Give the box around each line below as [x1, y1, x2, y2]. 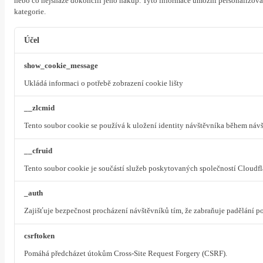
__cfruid [24, 146, 52, 155]
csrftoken [24, 231, 55, 240]
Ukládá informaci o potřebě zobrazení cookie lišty [24, 79, 183, 87]
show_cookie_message [24, 61, 98, 70]
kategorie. [14, 8, 46, 16]
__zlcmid [24, 104, 55, 113]
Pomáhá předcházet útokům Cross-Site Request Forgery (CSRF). [24, 249, 227, 258]
